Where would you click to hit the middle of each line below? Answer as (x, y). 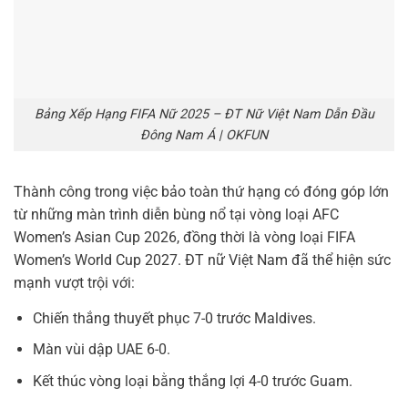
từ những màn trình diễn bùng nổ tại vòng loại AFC (176, 214)
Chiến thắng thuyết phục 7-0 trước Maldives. (174, 318)
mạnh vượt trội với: (74, 282)
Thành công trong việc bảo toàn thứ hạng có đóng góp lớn (201, 191)
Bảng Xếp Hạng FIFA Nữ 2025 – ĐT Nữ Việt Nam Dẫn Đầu (204, 114)
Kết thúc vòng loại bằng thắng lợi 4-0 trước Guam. (192, 381)
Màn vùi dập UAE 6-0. (101, 350)
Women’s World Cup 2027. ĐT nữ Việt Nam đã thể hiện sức (202, 260)
